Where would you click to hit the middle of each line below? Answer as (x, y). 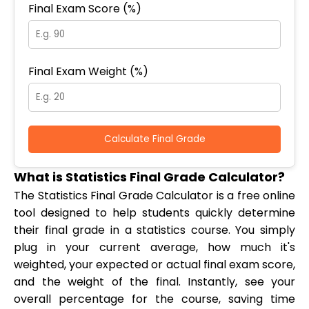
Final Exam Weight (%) (88, 72)
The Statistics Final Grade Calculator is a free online (154, 196)
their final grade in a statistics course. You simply (154, 230)
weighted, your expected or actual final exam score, (154, 265)
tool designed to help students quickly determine (154, 213)
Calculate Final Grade (154, 139)
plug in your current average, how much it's (154, 248)
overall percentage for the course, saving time (154, 299)
